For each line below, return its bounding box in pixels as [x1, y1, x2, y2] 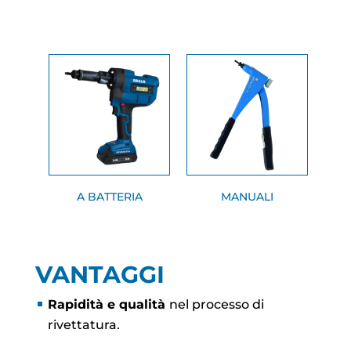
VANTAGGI [34, 260, 165, 290]
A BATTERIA [76, 190, 143, 204]
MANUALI [220, 190, 273, 204]
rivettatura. [47, 317, 120, 333]
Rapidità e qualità [47, 297, 169, 313]
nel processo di [168, 297, 264, 313]
